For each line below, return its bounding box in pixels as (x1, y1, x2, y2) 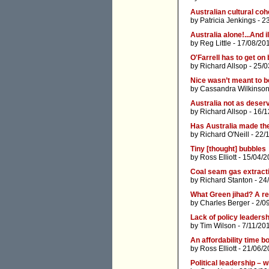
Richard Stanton (200, 176, 253, 185)
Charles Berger (200, 199, 250, 208)
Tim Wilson (200, 222, 236, 231)
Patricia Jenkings (200, 16, 256, 25)
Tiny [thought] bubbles (190, 145, 266, 154)
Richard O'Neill (200, 130, 249, 139)
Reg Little (200, 39, 231, 48)
